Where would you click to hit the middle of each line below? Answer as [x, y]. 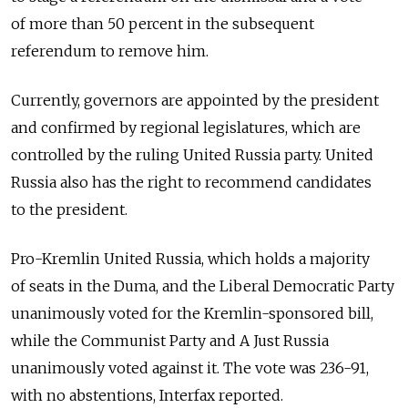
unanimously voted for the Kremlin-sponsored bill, [192, 314]
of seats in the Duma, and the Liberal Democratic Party [203, 286]
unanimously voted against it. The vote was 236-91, [190, 368]
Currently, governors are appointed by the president [195, 101]
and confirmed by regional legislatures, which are [186, 128]
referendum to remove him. [110, 51]
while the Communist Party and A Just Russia [170, 341]
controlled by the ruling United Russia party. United [192, 155]
